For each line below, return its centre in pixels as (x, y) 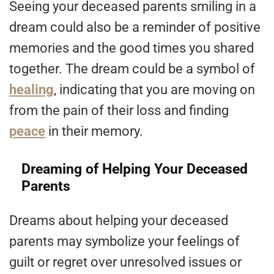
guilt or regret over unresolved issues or (125, 262)
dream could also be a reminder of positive (135, 28)
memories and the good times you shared (131, 48)
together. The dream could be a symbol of (132, 69)
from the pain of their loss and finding (119, 111)
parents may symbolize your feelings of (124, 242)
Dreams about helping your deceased (119, 221)
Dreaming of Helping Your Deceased (135, 169)
